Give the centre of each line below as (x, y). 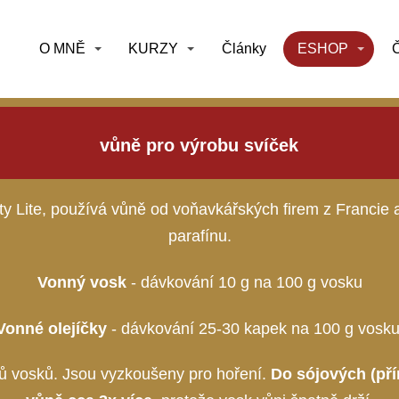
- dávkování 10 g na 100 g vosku (244, 283)
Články (244, 48)
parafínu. (199, 236)
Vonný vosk (81, 283)
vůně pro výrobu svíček (199, 145)
